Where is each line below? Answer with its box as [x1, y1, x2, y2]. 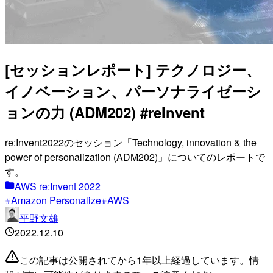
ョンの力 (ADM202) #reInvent [5, 101, 205, 122]
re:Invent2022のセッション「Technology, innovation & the [5, 135, 257, 149]
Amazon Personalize [11, 193, 101, 207]
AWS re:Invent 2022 [15, 179, 101, 193]
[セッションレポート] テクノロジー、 [5, 58, 261, 80]
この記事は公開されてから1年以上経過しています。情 [19, 252, 259, 267]
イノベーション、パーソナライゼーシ [5, 80, 261, 101]
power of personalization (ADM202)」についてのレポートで [5, 149, 265, 164]
